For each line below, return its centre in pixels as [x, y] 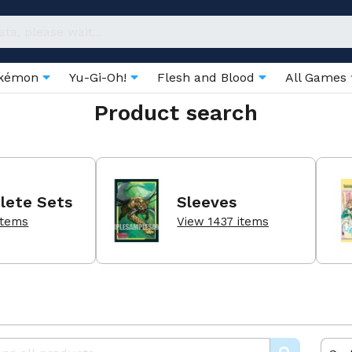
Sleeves [207, 202]
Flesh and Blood [208, 77]
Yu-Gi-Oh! [100, 77]
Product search [176, 113]
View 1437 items [223, 221]
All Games [318, 77]
